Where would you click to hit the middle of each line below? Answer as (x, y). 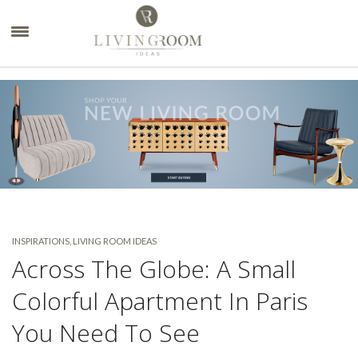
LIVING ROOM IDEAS (115, 241)
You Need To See (106, 332)
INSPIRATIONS (41, 241)
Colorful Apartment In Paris (160, 300)
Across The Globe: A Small (154, 268)
